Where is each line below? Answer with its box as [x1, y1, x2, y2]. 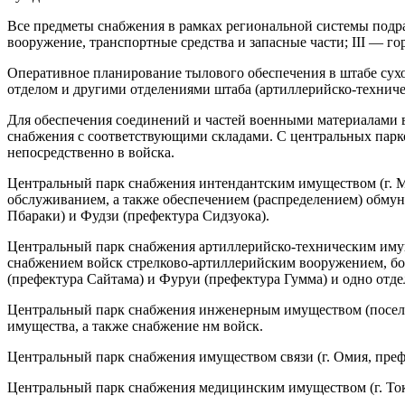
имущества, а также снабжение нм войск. [7, 317, 263, 334]
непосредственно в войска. [7, 144, 174, 160]
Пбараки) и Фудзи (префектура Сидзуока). [7, 207, 269, 223]
